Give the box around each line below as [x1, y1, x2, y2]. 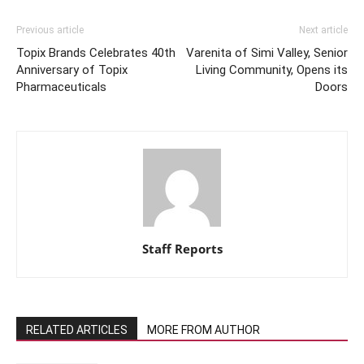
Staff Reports [141, 240, 223, 258]
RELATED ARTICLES [26, 323, 128, 337]
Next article [299, 24, 348, 37]
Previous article [16, 24, 84, 37]
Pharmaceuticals [16, 80, 106, 95]
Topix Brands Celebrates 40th [16, 45, 175, 61]
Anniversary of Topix [16, 63, 128, 78]
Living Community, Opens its [196, 63, 348, 78]
